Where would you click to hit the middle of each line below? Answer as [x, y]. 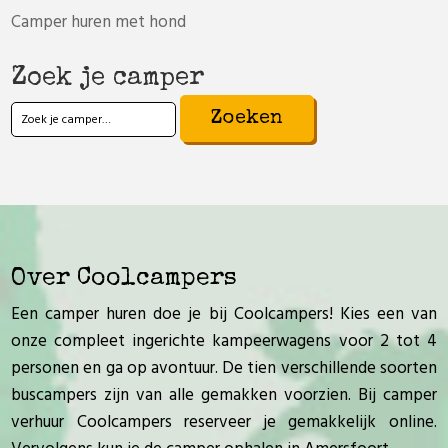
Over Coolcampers [124, 279]
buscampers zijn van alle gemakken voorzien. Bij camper [224, 396]
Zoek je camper [108, 79]
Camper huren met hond [99, 23]
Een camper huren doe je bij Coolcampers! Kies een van [224, 315]
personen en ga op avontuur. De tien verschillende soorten [224, 369]
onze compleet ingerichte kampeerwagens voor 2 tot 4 [224, 342]
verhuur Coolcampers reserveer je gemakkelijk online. [224, 423]
